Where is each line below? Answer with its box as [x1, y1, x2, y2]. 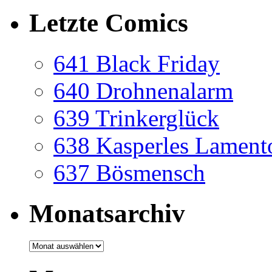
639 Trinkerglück [53, 104, 219, 131]
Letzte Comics [29, 8, 188, 37]
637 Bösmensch [53, 159, 205, 186]
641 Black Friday [53, 50, 220, 76]
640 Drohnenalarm [53, 77, 233, 104]
